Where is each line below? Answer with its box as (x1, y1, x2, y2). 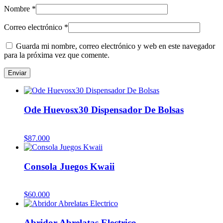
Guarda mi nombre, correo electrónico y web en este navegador (16, 42, 215, 51)
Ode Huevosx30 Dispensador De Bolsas (24, 105, 184, 115)
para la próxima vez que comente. (4, 51, 110, 60)
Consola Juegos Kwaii (24, 161, 114, 172)
